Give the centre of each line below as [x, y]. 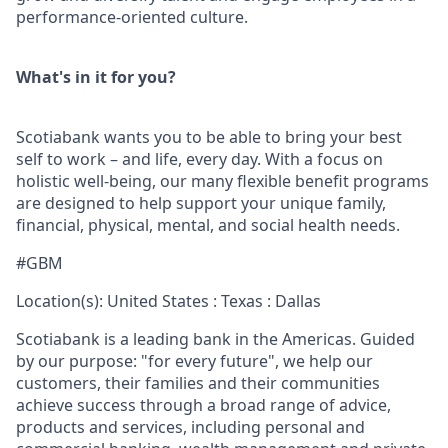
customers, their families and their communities [198, 383]
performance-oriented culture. [132, 17]
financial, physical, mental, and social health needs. [208, 225]
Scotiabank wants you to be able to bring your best [209, 137]
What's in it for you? [96, 77]
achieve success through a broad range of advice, [203, 405]
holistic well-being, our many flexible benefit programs [222, 181]
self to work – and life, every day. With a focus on [199, 159]
